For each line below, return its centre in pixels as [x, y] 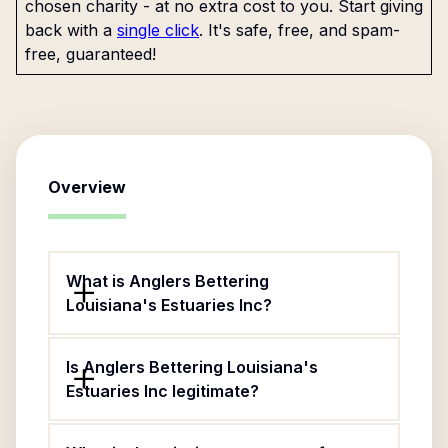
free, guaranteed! [90, 54]
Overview [87, 187]
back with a [68, 30]
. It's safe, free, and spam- [299, 30]
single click [158, 30]
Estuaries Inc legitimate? [162, 391]
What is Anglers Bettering [167, 281]
